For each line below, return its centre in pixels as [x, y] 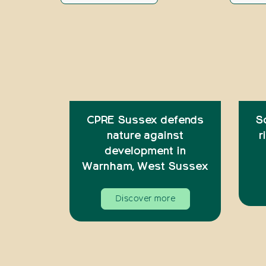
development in [145, 151]
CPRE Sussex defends [145, 120]
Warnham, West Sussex [145, 167]
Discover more [145, 199]
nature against [145, 136]
